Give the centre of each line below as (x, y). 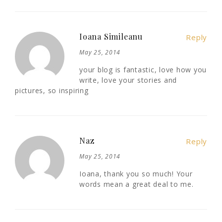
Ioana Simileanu (111, 37)
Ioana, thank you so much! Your (136, 174)
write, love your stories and (128, 80)
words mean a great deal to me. (137, 184)
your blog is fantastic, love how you (143, 70)
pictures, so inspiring (52, 91)
